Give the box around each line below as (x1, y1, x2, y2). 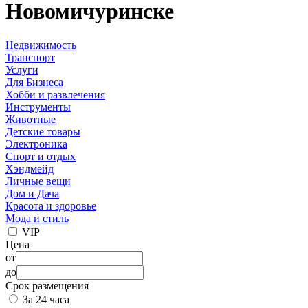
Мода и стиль (5, 212, 69, 224)
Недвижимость (5, 38, 76, 51)
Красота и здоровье (5, 199, 96, 212)
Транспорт (5, 51, 55, 63)
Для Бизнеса (5, 76, 63, 88)
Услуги (5, 63, 38, 76)
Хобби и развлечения (5, 88, 105, 100)
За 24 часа (23, 293, 69, 305)
